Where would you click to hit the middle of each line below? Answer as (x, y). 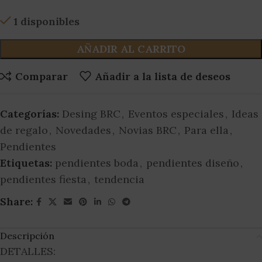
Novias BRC (148, 130)
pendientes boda (97, 163)
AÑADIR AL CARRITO (131, 49)
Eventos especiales (176, 114)
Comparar (41, 76)
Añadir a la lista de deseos (162, 76)
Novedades (83, 130)
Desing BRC (91, 114)
